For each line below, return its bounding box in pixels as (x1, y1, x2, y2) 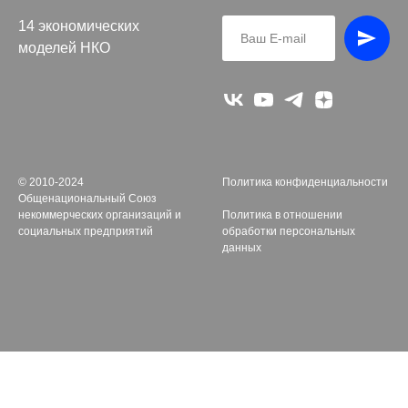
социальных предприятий (18, 225, 153, 239)
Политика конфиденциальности (222, 176, 388, 189)
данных (222, 241, 261, 255)
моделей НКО (18, 40, 110, 56)
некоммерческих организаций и (18, 209, 181, 222)
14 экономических (18, 18, 139, 35)
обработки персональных (222, 225, 355, 239)
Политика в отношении (222, 209, 342, 222)
